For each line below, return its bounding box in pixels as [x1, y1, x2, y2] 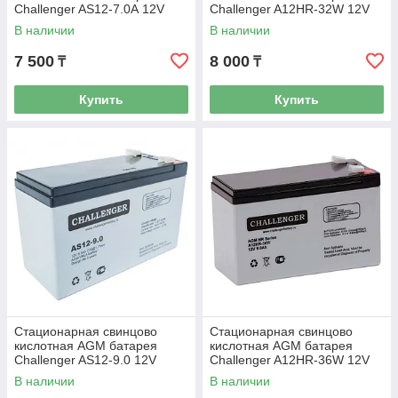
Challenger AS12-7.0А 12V [14, 2, 164, 16]
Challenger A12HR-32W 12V [210, 2, 370, 16]
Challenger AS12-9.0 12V [14, 353, 156, 367]
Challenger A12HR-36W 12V [210, 353, 370, 367]
